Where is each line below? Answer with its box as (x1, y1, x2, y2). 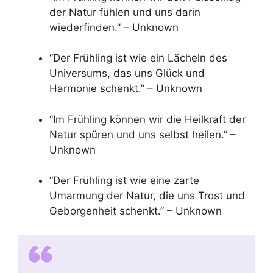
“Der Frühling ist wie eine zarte (49, 174, 199, 187)
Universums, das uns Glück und (49, 67, 205, 80)
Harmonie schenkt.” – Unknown (49, 82, 202, 95)
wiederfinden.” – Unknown (49, 21, 179, 34)
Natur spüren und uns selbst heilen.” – (49, 128, 236, 141)
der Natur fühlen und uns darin (49, 5, 200, 18)
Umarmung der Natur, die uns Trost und (49, 190, 245, 202)
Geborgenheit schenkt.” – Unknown (49, 205, 222, 218)
